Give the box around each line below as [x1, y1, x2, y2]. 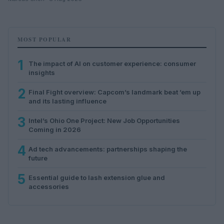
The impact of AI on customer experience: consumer [28, 59, 196, 67]
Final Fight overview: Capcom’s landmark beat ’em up [28, 87, 200, 96]
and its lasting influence [28, 96, 106, 105]
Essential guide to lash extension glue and [28, 173, 165, 181]
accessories [28, 182, 69, 190]
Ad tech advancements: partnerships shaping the [28, 144, 187, 153]
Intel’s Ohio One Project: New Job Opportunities [28, 116, 180, 124]
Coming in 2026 [28, 125, 81, 133]
